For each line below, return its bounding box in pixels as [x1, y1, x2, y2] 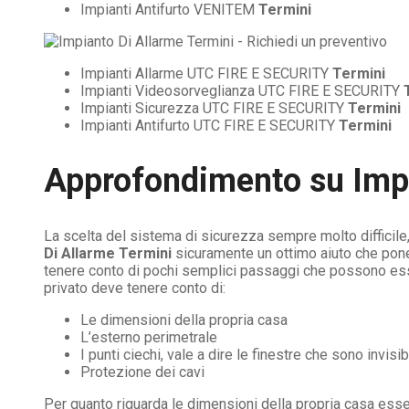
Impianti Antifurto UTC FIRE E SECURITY [80, 116, 339, 134]
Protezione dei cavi [80, 362, 204, 381]
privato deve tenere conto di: [44, 278, 225, 297]
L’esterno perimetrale [80, 328, 217, 346]
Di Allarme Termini [44, 244, 172, 262]
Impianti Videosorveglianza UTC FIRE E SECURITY [80, 81, 404, 100]
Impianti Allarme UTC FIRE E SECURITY [80, 64, 332, 82]
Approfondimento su [44, 161, 352, 200]
